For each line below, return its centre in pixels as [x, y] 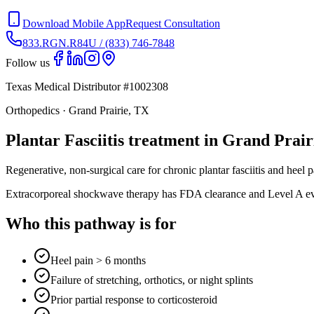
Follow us [28, 63]
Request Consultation [173, 23]
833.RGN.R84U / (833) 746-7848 [98, 43]
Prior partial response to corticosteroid [134, 299]
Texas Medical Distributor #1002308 [87, 87]
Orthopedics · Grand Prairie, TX [77, 110]
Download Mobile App [74, 23]
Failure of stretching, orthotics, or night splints [152, 280]
